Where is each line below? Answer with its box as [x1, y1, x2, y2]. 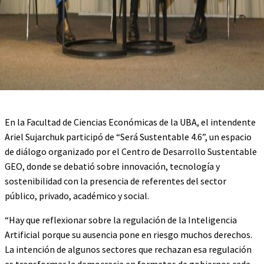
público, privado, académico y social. [5, 190, 149, 202]
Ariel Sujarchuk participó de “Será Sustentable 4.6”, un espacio [5, 131, 252, 143]
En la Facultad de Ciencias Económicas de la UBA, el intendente [5, 116, 256, 128]
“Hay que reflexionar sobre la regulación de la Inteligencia [5, 214, 237, 226]
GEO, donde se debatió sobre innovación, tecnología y [5, 160, 220, 172]
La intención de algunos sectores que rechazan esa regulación [5, 243, 252, 255]
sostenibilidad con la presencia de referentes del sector [5, 175, 226, 187]
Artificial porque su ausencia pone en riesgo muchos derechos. [5, 229, 252, 240]
